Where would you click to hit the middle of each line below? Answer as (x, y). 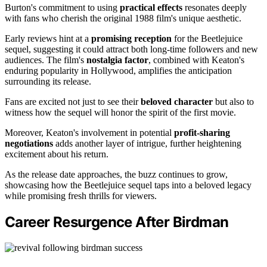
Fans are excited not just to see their (73, 101)
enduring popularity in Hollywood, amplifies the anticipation (118, 70)
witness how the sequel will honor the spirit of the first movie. (120, 112)
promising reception (131, 38)
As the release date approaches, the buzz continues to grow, (116, 174)
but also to (233, 101)
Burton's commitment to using (62, 7)
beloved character (177, 101)
